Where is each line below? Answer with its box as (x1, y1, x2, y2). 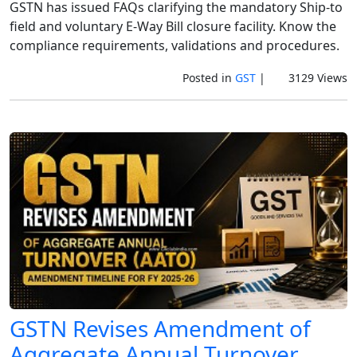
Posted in (182, 70, 235, 86)
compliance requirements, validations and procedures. (10, 37, 339, 55)
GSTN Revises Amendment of (10, 312, 311, 343)
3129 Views (285, 70, 347, 86)
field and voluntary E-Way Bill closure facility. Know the (10, 18, 336, 36)
